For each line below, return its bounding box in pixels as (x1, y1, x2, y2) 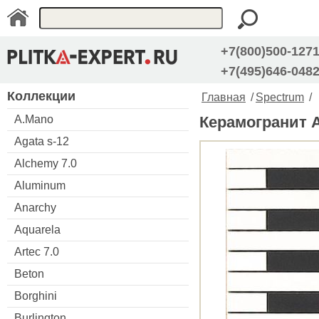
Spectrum (256, 91, 304, 103)
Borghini (14, 289, 57, 302)
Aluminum (14, 179, 66, 192)
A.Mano (14, 113, 53, 125)
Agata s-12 (14, 135, 69, 147)
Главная (202, 91, 246, 103)
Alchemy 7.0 (14, 157, 77, 169)
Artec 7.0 (14, 245, 59, 258)
